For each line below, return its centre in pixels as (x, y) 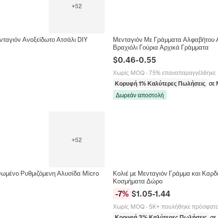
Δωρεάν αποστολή (140, 95)
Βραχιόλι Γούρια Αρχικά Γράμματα (161, 47)
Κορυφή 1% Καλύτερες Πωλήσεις (160, 83)
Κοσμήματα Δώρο (138, 181)
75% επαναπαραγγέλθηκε (182, 73)
